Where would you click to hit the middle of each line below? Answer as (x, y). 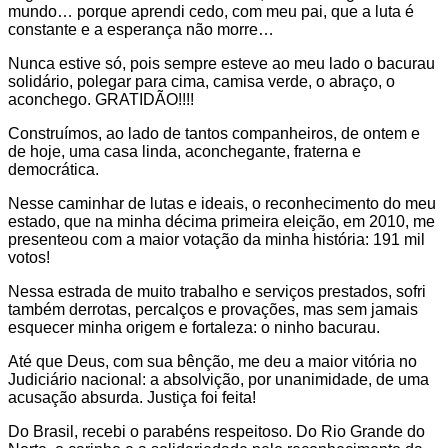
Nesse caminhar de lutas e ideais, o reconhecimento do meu (222, 203)
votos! (29, 257)
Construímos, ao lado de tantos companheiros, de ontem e (214, 133)
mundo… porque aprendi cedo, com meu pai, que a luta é (211, 11)
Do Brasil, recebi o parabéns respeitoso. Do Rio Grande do (216, 431)
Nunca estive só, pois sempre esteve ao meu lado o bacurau (221, 63)
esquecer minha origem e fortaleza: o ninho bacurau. (194, 327)
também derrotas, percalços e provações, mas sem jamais (213, 309)
